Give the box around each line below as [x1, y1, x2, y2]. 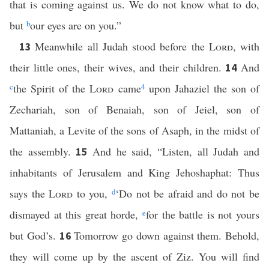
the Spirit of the [13, 81, 90, 95]
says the [10, 186, 49, 201]
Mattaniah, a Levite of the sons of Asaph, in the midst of [10, 123, 259, 138]
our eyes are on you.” [30, 18, 121, 32]
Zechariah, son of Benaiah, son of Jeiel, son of [10, 102, 259, 116]
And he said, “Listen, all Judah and [92, 144, 260, 159]
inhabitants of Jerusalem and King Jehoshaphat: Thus [10, 165, 259, 180]
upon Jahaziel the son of [144, 81, 260, 95]
